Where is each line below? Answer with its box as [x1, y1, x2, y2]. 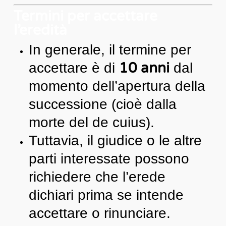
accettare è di [28, 60, 119, 76]
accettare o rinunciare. [28, 205, 171, 221]
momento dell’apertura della [28, 78, 205, 94]
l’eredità [13, 21, 67, 39]
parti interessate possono [28, 150, 189, 166]
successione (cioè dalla [28, 96, 177, 112]
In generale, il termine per [28, 41, 191, 58]
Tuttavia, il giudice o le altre [28, 132, 202, 148]
